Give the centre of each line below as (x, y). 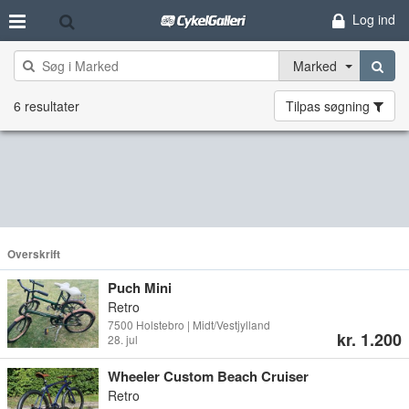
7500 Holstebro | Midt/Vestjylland (189, 325)
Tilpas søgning (330, 106)
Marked (315, 66)
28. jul (123, 339)
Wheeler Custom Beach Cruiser (208, 376)
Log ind (373, 19)
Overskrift (34, 254)
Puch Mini (140, 288)
